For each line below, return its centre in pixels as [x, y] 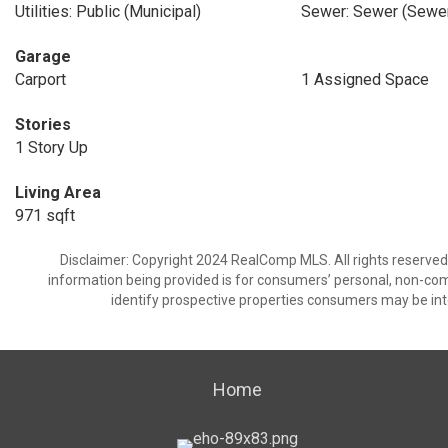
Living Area [58, 192]
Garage [43, 56]
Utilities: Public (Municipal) [108, 11]
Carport [40, 79]
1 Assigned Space [364, 79]
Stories [43, 124]
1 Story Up [51, 147]
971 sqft [45, 215]
